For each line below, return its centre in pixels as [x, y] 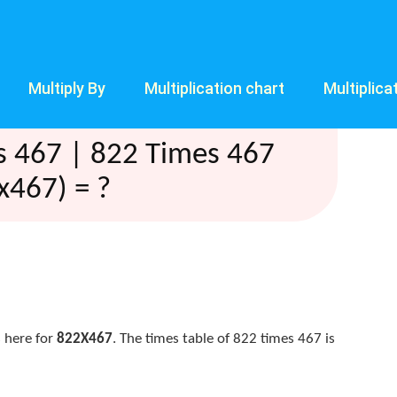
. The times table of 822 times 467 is [223, 339]
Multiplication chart [214, 88]
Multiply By [67, 88]
